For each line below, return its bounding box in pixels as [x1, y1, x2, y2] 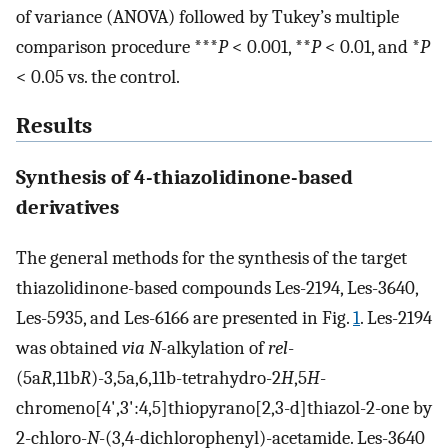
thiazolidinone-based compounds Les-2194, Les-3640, [16, 277, 418, 299]
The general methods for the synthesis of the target [16, 247, 407, 269]
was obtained [16, 337, 122, 359]
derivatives [16, 194, 119, 219]
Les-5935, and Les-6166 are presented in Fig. [16, 307, 353, 329]
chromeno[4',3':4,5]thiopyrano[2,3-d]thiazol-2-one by [16, 397, 432, 419]
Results [16, 112, 92, 139]
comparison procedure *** [16, 35, 218, 58]
